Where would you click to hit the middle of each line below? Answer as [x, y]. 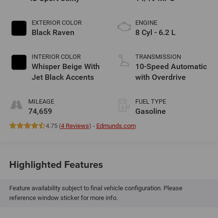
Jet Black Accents [63, 77]
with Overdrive [161, 77]
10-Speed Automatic [171, 66]
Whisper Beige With [65, 66]
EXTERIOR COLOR [56, 22]
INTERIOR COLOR [56, 56]
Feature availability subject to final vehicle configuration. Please [96, 188]
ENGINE [146, 22]
